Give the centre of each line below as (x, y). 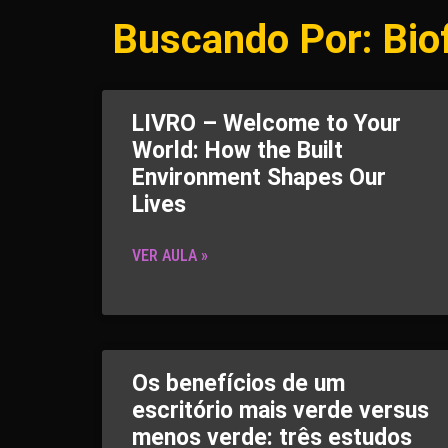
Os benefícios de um (238, 383)
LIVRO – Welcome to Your (266, 123)
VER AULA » (170, 255)
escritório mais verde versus (280, 410)
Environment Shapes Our (259, 177)
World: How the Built (237, 150)
